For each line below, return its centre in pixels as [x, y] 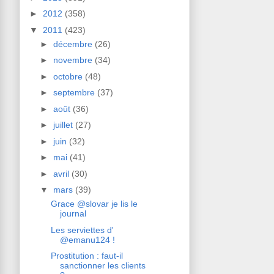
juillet [64, 125]
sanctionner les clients [102, 266]
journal [73, 214]
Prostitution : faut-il [87, 256]
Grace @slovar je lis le [94, 204]
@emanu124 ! [87, 239]
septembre [75, 93]
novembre [74, 60]
